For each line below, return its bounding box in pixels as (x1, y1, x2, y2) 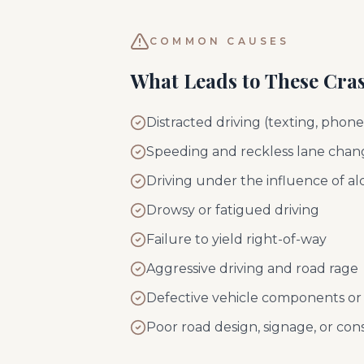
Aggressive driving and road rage (146, 261, 358, 276)
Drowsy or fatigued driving (146, 202, 319, 218)
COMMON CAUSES (149, 35, 290, 47)
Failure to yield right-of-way (146, 232, 327, 247)
